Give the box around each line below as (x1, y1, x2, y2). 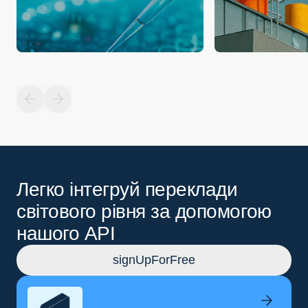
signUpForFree (113, 253, 195, 267)
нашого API (16, 223, 115, 245)
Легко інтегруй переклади (16, 179, 238, 201)
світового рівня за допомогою (16, 201, 272, 223)
